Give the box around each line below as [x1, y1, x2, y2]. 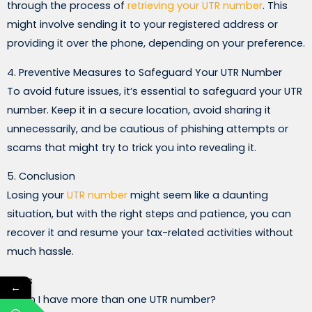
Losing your [7, 188, 67, 203]
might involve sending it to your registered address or [7, 17, 278, 31]
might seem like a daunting [127, 188, 268, 203]
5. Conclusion [7, 169, 75, 184]
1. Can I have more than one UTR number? [7, 292, 216, 306]
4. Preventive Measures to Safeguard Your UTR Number [7, 65, 282, 79]
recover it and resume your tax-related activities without [7, 226, 293, 240]
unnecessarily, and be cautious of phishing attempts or [7, 121, 288, 136]
